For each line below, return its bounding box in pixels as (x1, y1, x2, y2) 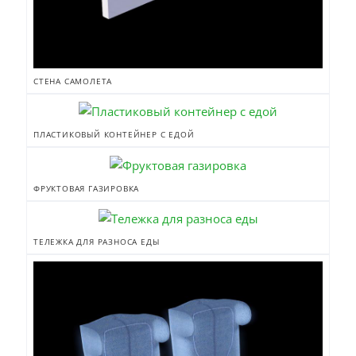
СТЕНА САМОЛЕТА (33, 75, 113, 87)
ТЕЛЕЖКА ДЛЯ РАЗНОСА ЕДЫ (33, 236, 160, 248)
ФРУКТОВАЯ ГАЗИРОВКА (33, 182, 140, 194)
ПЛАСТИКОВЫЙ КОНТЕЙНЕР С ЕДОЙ (33, 129, 195, 141)
